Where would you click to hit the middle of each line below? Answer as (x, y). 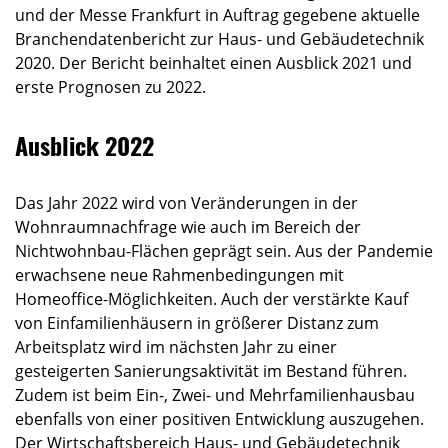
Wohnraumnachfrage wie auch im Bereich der (188, 226)
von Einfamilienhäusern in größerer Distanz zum (197, 322)
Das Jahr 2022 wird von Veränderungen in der (186, 202)
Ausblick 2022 (84, 144)
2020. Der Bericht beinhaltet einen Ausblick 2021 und (213, 62)
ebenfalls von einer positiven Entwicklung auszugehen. (219, 418)
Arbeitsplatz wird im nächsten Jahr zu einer (176, 346)
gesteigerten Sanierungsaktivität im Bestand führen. (211, 370)
